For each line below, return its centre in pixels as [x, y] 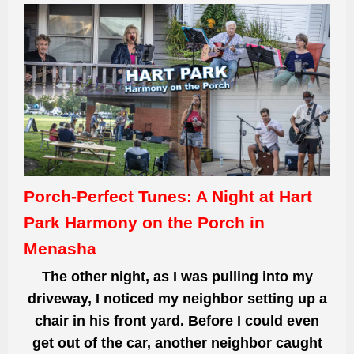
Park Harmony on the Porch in [144, 223]
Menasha [60, 249]
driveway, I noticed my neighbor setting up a [177, 299]
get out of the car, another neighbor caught [177, 343]
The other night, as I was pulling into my [177, 277]
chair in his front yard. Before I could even [177, 321]
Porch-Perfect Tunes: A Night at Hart [168, 197]
